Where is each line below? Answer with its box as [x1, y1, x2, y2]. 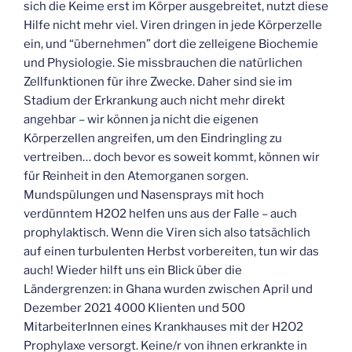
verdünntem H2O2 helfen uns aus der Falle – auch [24, 206, 297, 221]
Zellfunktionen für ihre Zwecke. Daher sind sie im [24, 74, 292, 89]
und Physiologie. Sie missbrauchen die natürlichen [24, 55, 302, 70]
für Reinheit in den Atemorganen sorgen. [24, 168, 248, 183]
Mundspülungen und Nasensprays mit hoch [24, 187, 264, 202]
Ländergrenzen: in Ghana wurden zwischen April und [24, 281, 313, 296]
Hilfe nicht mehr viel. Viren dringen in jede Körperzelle [24, 17, 322, 32]
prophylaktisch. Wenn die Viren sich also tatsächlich [24, 225, 310, 240]
